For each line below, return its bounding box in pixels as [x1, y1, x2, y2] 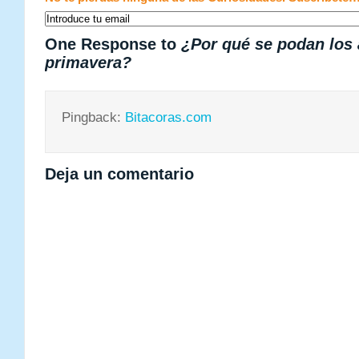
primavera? [45, 54, 131, 71]
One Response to [45, 35, 181, 53]
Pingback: [62, 110, 125, 125]
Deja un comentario [45, 165, 194, 183]
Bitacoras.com [125, 110, 212, 125]
